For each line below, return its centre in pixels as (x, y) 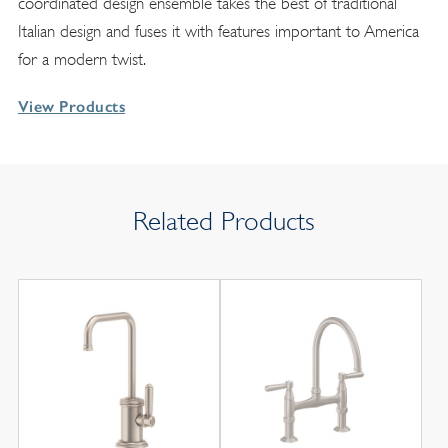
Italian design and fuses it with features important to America (218, 31)
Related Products (224, 220)
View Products (71, 106)
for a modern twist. (81, 59)
